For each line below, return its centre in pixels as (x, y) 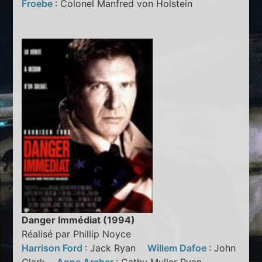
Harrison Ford (54, 248)
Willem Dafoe (178, 248)
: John (223, 248)
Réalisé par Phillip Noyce (77, 234)
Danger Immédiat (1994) (79, 220)
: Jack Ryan (116, 248)
